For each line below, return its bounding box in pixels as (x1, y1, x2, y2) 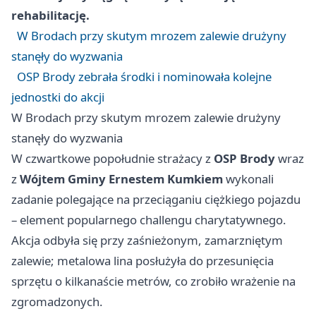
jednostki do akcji (11, 89, 104, 105)
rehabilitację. (11, 7, 90, 23)
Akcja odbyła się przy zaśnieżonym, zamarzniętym (11, 232, 283, 248)
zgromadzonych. (11, 293, 103, 310)
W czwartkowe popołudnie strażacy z (11, 150, 214, 166)
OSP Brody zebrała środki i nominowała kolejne (17, 68, 272, 85)
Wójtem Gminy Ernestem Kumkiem (20, 171, 223, 187)
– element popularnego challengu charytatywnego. (11, 212, 286, 228)
